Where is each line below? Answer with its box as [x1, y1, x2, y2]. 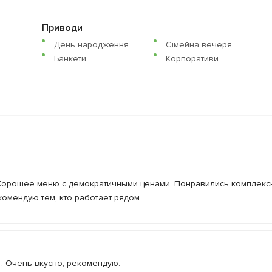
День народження [53, 39, 129, 50]
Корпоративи [165, 53, 219, 64]
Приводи [41, 22, 83, 34]
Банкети [53, 53, 86, 64]
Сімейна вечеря [165, 39, 232, 50]
